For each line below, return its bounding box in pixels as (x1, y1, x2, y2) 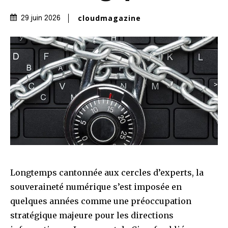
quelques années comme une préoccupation (10, 196, 191, 207)
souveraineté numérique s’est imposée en (10, 182, 182, 192)
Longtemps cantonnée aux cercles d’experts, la (10, 167, 204, 178)
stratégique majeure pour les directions (10, 210, 174, 221)
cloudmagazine (78, 13, 141, 23)
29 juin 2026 (21, 15, 61, 22)
